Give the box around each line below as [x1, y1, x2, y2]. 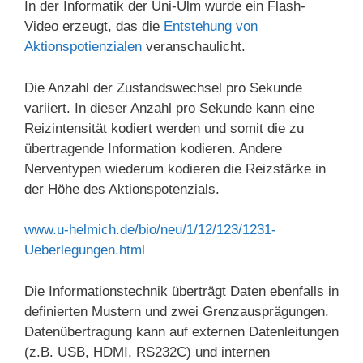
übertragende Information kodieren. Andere [24, 140, 282, 156]
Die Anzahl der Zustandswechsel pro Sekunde [24, 79, 302, 96]
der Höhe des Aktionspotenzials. [24, 181, 220, 197]
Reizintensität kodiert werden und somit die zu [24, 120, 304, 136]
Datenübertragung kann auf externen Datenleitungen [24, 323, 339, 340]
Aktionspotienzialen [24, 39, 142, 55]
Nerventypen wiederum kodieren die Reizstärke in [24, 160, 326, 177]
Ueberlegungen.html [24, 242, 145, 258]
